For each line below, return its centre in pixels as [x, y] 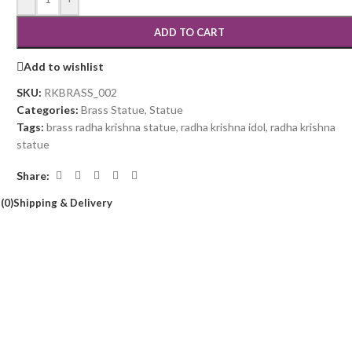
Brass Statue [113, 110]
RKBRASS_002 [81, 92]
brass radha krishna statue [112, 127]
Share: [33, 175]
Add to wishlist [64, 66]
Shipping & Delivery [63, 203]
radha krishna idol [224, 127]
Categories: [48, 110]
